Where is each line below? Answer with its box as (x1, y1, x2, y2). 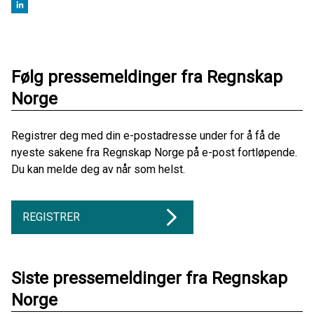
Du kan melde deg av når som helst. (11, 162, 185, 176)
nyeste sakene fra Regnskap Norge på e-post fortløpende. (11, 145, 297, 159)
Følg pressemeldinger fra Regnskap (11, 67, 282, 87)
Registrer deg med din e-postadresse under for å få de (11, 128, 280, 142)
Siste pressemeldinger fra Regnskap (11, 268, 287, 288)
